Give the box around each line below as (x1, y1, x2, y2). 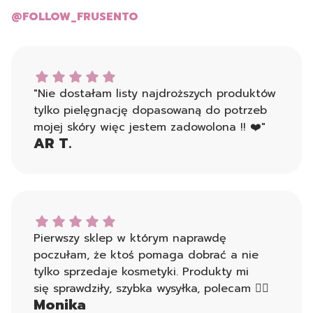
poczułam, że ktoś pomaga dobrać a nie (34, 247, 259, 263)
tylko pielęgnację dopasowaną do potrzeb (34, 102, 267, 119)
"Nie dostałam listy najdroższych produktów (34, 85, 276, 102)
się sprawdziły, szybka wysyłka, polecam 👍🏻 (34, 280, 269, 297)
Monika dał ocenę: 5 (33, 212, 145, 229)
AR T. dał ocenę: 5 (33, 68, 136, 85)
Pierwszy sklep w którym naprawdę (34, 230, 226, 247)
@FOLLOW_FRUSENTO (11, 8, 138, 25)
